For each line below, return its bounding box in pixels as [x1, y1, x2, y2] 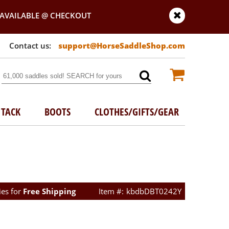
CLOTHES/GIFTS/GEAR [95, 105, 179, 119]
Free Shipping [22, 186, 76, 196]
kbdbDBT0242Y [126, 186, 181, 196]
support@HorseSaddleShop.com [58, 40, 185, 51]
